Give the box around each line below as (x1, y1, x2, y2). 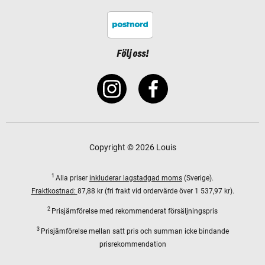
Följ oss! (117, 48, 148, 59)
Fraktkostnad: (31, 186, 77, 195)
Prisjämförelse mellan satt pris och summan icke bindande (40, 227, 229, 235)
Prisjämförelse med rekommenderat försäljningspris (51, 206, 218, 215)
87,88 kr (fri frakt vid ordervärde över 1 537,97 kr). (77, 186, 234, 195)
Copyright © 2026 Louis (89, 142, 176, 152)
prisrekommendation (99, 240, 166, 248)
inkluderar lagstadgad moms (89, 173, 182, 182)
